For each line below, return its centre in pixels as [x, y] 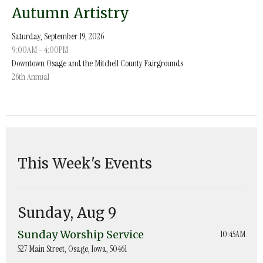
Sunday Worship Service [81, 234]
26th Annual [31, 77]
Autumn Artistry [70, 13]
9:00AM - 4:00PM [40, 50]
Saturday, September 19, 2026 [58, 36]
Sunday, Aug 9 [67, 213]
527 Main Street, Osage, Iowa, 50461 [72, 249]
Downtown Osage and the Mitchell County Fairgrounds [97, 63]
